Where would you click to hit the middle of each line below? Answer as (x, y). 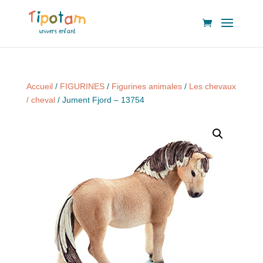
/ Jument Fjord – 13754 (100, 100)
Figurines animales (146, 86)
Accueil (39, 86)
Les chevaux (212, 86)
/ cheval (41, 100)
